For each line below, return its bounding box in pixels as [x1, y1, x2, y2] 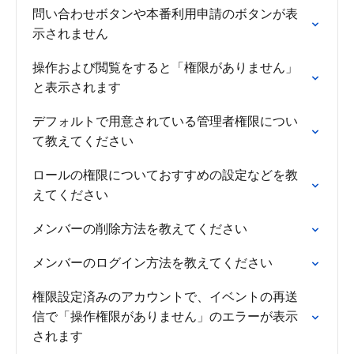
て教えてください [32, 132, 134, 149]
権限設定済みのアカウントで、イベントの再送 [32, 288, 298, 305]
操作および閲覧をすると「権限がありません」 [32, 58, 298, 76]
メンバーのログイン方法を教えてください [32, 254, 273, 271]
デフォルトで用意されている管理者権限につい [32, 112, 298, 130]
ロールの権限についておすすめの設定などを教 [32, 166, 298, 183]
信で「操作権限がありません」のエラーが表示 [32, 307, 298, 325]
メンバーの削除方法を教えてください [32, 220, 247, 237]
